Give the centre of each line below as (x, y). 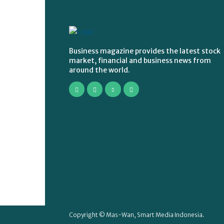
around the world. (99, 70)
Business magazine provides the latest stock (145, 51)
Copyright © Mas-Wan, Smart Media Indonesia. (137, 215)
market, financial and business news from (140, 61)
